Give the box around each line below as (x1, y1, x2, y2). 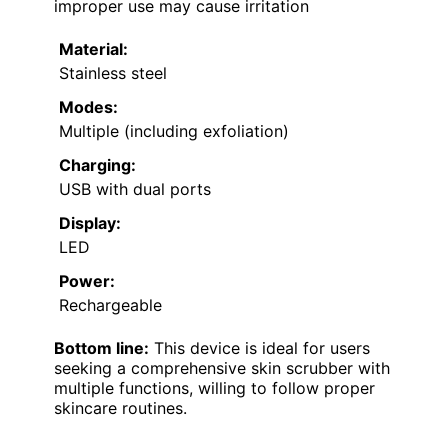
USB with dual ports (59, 179, 211, 200)
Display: (59, 213, 121, 234)
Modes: (59, 97, 118, 118)
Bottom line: (54, 338, 149, 359)
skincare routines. (54, 398, 187, 419)
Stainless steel (59, 63, 167, 84)
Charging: (59, 155, 136, 176)
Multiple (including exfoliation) (59, 121, 289, 142)
